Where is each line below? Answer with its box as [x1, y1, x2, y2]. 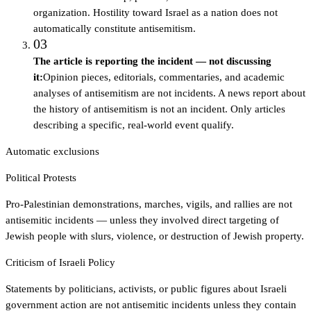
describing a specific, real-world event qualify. [33, 119, 234, 131]
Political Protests [6, 172, 76, 184]
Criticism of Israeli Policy [6, 257, 115, 269]
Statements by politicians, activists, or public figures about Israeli [6, 283, 287, 295]
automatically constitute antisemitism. [33, 23, 196, 35]
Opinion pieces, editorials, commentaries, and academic [43, 72, 285, 83]
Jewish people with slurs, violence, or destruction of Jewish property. [6, 230, 304, 242]
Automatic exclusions [6, 146, 99, 158]
